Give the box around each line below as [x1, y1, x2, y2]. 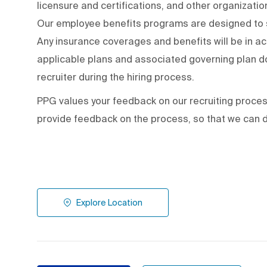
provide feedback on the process [37, 113, 188, 124]
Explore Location [76, 197, 142, 207]
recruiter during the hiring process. [37, 71, 197, 82]
